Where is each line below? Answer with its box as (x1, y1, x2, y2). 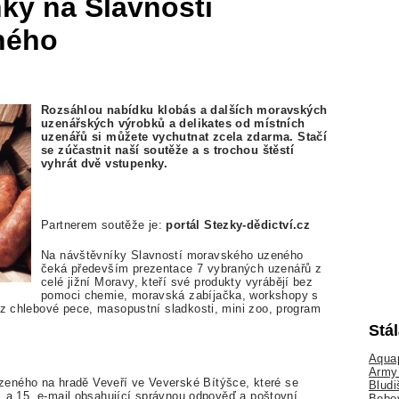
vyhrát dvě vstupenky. (41, 157, 168, 171)
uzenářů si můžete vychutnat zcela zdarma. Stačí (41, 130, 328, 144)
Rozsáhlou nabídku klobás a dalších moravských (41, 103, 328, 118)
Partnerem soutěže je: (41, 217, 167, 232)
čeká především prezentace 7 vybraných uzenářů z (41, 261, 322, 275)
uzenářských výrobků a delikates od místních (41, 117, 305, 131)
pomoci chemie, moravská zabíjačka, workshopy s (41, 288, 319, 302)
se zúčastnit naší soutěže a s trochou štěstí (41, 143, 294, 158)
